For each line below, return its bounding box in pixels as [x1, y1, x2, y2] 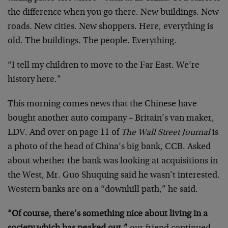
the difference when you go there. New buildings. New [8, 8, 219, 17]
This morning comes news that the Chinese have [8, 100, 197, 109]
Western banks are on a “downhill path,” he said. [8, 185, 198, 194]
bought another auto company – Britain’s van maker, [8, 114, 214, 123]
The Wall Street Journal [121, 128, 210, 137]
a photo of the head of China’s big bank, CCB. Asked [8, 142, 211, 152]
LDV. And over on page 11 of [8, 128, 121, 137]
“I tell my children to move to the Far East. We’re [8, 61, 199, 70]
